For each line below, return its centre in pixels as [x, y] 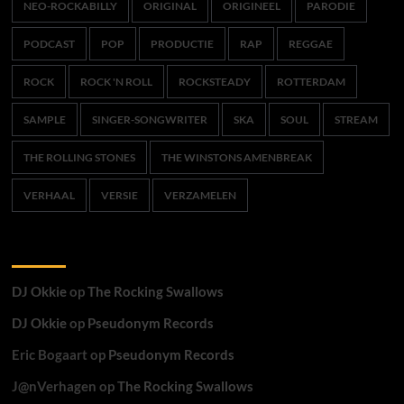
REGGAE [310, 44]
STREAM [356, 119]
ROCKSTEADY [214, 82]
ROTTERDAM [311, 82]
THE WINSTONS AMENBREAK [236, 157]
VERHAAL [49, 195]
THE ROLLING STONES [79, 157]
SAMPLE [44, 119]
